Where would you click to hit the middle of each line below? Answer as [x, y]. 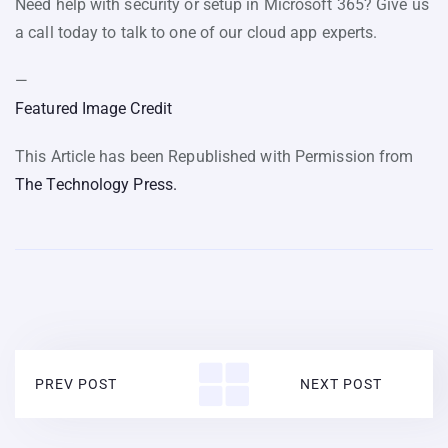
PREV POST [76, 383]
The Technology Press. [96, 184]
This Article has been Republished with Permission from [214, 156]
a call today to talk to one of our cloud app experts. [196, 32]
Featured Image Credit [94, 108]
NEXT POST [340, 383]
